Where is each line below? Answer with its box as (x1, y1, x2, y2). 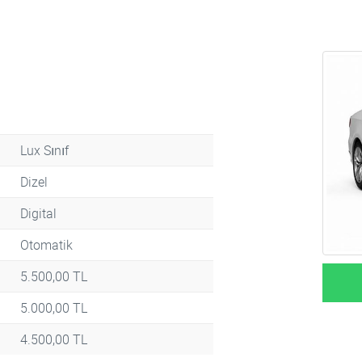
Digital (20, 204, 57, 223)
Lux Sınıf (20, 141, 69, 160)
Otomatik (20, 236, 73, 255)
